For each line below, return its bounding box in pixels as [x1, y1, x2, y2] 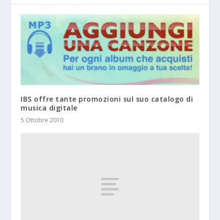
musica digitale [21, 103, 78, 113]
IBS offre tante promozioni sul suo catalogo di [21, 94, 193, 104]
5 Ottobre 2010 [21, 116, 64, 125]
